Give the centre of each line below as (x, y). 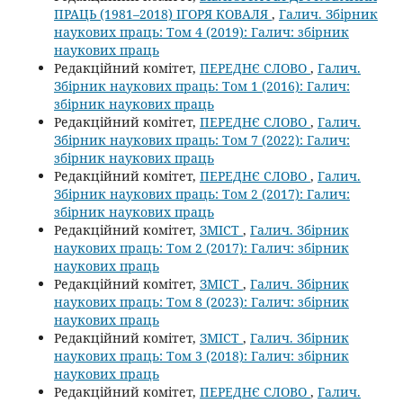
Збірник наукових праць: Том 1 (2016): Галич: (201, 85)
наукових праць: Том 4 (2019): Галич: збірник (201, 31)
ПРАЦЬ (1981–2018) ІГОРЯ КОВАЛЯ (162, 13)
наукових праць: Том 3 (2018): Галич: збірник (201, 355)
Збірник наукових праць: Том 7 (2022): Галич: (201, 139)
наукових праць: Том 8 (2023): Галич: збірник (201, 301)
